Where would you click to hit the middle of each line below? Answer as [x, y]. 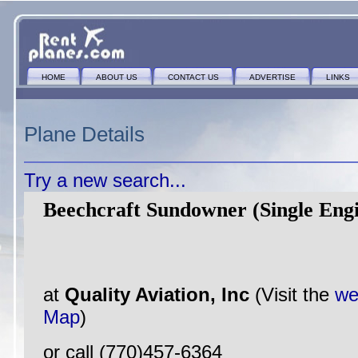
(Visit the [295, 294]
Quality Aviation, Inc [160, 294]
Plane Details [84, 134]
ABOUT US [117, 77]
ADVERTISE [272, 77]
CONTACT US [193, 77]
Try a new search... [105, 180]
